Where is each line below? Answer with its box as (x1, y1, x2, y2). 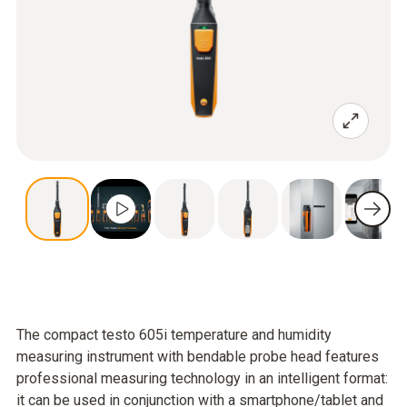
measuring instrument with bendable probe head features (16, 348, 379, 365)
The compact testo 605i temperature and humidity (16, 326, 332, 343)
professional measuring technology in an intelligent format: (16, 370, 388, 387)
